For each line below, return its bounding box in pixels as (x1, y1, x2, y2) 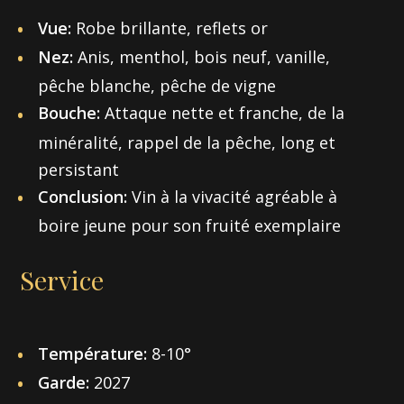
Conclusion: (38, 185, 133, 207)
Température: (38, 342, 148, 364)
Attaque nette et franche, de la (105, 102, 345, 124)
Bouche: (38, 102, 106, 124)
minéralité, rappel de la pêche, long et (38, 131, 336, 153)
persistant (38, 158, 120, 180)
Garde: (38, 371, 90, 393)
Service (20, 262, 105, 297)
